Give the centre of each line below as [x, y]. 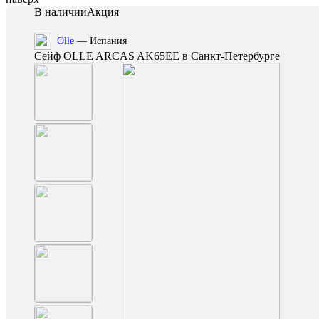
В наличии [61, 12]
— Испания [100, 41]
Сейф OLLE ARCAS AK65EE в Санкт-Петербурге [157, 56]
